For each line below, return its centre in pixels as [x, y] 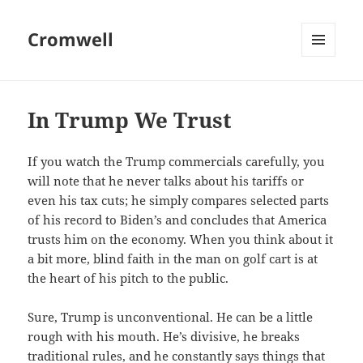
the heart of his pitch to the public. [128, 278]
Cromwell [71, 39]
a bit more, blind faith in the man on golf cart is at [173, 259]
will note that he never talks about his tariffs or [166, 181]
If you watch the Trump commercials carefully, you [177, 162]
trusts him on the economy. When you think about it [181, 239]
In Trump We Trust [130, 120]
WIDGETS [325, 91]
